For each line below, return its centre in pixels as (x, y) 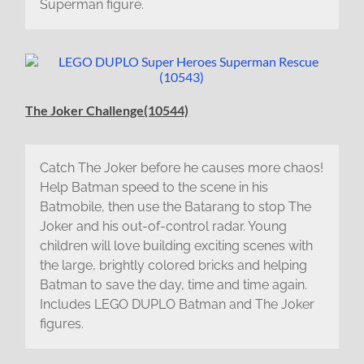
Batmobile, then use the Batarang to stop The (175, 207)
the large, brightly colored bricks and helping (173, 266)
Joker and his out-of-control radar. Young (163, 227)
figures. (61, 324)
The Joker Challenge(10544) (107, 110)
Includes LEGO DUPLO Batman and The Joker (177, 305)
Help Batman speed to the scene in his (154, 188)
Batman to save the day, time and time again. (173, 285)
